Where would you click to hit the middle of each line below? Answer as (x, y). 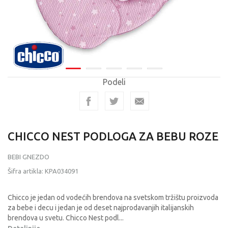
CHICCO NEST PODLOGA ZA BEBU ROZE (113, 136)
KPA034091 (62, 171)
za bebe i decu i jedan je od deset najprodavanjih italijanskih (101, 208)
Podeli (114, 82)
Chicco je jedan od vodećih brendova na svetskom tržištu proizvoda (113, 197)
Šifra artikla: (26, 171)
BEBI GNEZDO (28, 157)
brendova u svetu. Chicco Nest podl (63, 218)
